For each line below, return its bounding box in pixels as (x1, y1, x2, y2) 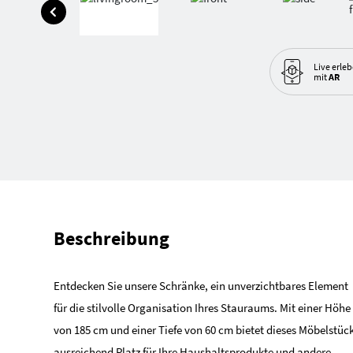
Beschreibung (54, 226, 169, 251)
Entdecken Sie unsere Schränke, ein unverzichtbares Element (54, 278, 348, 293)
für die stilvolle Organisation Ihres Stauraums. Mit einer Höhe (54, 300, 351, 315)
